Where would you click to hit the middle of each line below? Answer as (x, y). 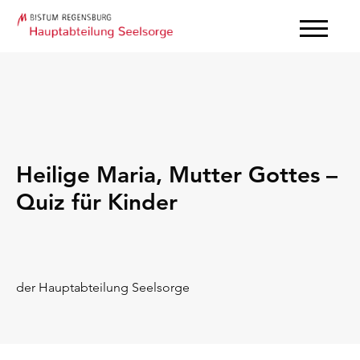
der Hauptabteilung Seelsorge (103, 287)
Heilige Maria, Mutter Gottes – (177, 174)
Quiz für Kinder (97, 202)
